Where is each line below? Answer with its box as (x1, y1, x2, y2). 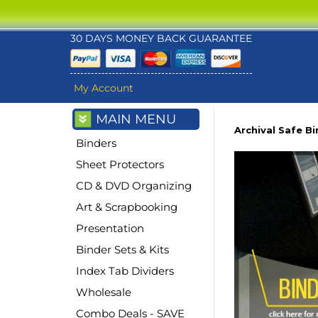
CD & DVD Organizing (76, 178, 192, 192)
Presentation (76, 221, 144, 235)
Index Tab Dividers (76, 263, 174, 278)
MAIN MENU (96, 111, 176, 127)
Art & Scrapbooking (76, 199, 177, 214)
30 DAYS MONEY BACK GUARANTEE (70, 32, 252, 45)
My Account (74, 82, 133, 94)
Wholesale (76, 285, 131, 299)
